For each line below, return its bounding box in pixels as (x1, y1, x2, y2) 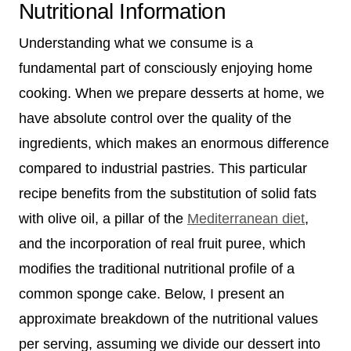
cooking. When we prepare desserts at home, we (19, 85, 324, 101)
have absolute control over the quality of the (19, 110, 291, 126)
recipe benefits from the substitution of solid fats (19, 185, 317, 201)
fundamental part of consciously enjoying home (19, 60, 313, 76)
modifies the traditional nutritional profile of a (19, 260, 295, 277)
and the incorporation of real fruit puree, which (19, 235, 306, 251)
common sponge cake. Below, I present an (19, 285, 284, 302)
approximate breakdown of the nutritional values (19, 310, 318, 327)
